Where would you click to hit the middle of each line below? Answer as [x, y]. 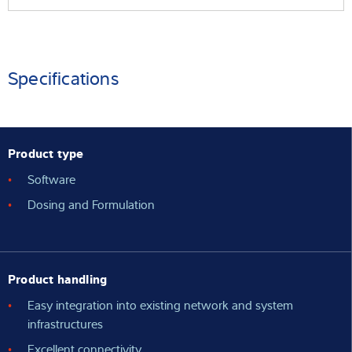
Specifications [63, 78]
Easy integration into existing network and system [160, 304]
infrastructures [65, 323]
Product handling [58, 278]
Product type [46, 153]
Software [51, 180]
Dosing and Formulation [91, 205]
